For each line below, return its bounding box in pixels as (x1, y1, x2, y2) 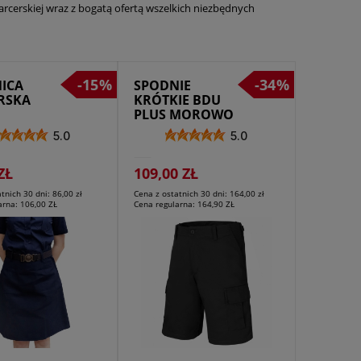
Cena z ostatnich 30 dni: (133, 188, 230, 200)
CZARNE (133, 119, 185, 138)
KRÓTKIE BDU (133, 90, 221, 109)
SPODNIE (133, 76, 191, 94)
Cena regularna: (133, 198, 197, 210)
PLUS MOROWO (133, 105, 234, 123)
